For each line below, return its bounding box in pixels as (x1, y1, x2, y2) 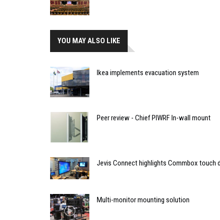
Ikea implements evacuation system (97, 68, 199, 78)
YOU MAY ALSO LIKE (57, 36, 120, 46)
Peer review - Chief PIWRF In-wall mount (97, 113, 211, 123)
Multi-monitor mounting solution (97, 195, 190, 205)
